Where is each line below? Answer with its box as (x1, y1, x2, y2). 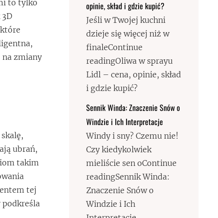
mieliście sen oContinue (86, 158, 177, 168)
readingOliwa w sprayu (86, 56, 173, 66)
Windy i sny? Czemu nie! (86, 131, 179, 141)
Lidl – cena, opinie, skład (86, 70, 182, 79)
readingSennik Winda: (86, 172, 170, 182)
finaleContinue (86, 42, 143, 52)
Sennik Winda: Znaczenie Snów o (86, 102, 181, 113)
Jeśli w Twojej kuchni (86, 15, 166, 25)
